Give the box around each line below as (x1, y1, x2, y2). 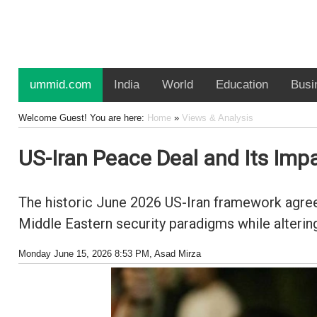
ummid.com (29, 78, 91, 91)
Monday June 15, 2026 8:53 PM (18, 248, 149, 259)
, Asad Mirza (149, 248, 201, 259)
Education (215, 78, 268, 91)
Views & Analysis (181, 113, 253, 123)
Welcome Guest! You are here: (18, 113, 147, 123)
